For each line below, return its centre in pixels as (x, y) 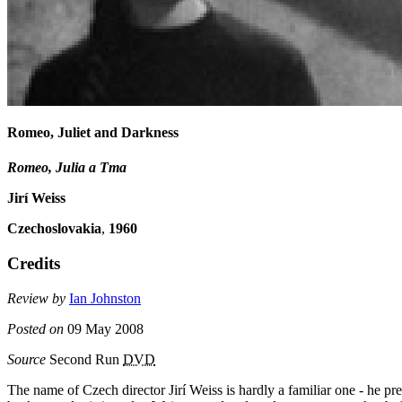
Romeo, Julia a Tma (67, 168)
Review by (36, 298)
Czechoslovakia (54, 229)
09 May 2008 (104, 328)
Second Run (84, 359)
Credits (34, 264)
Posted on (35, 328)
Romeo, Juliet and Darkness (93, 133)
